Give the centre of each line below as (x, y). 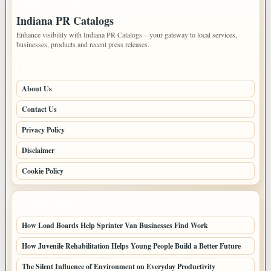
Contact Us (39, 109)
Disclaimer (38, 150)
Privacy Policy (43, 129)
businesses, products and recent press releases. (83, 44)
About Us (37, 88)
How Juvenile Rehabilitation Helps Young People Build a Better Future (131, 246)
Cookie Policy (43, 171)
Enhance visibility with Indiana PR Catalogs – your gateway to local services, (127, 34)
